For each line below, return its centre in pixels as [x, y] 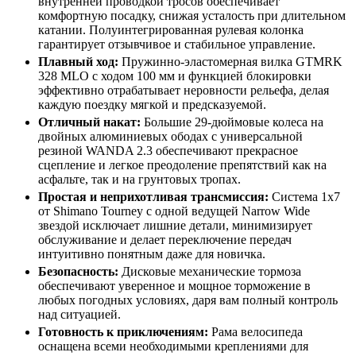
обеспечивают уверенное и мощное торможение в [174, 285]
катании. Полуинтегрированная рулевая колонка [171, 29]
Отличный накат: [89, 122]
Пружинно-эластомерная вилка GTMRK [232, 61]
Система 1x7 [306, 196]
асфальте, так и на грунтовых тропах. [139, 179]
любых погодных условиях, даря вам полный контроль [188, 300]
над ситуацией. [79, 314]
